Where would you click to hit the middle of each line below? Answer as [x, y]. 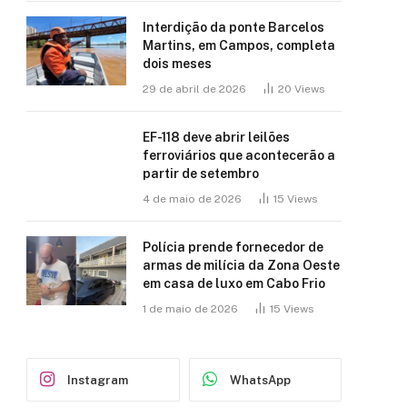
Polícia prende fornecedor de [233, 247]
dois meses [177, 64]
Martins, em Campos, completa [239, 45]
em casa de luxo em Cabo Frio [234, 283]
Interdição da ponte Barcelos [233, 27]
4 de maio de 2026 [192, 199]
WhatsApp [260, 380]
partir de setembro [201, 174]
